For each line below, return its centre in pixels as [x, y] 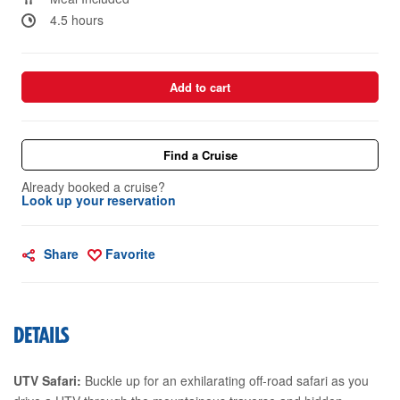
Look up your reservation [99, 200]
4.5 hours [77, 19]
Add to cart [200, 87]
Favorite [130, 253]
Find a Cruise [200, 154]
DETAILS [42, 336]
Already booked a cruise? [93, 186]
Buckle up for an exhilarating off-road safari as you [225, 380]
